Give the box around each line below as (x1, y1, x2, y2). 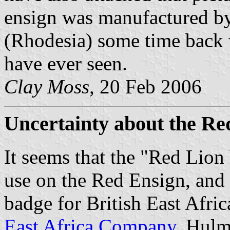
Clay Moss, (4, 75, 100, 98)
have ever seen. (4, 52, 127, 75)
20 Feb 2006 (100, 75, 202, 98)
